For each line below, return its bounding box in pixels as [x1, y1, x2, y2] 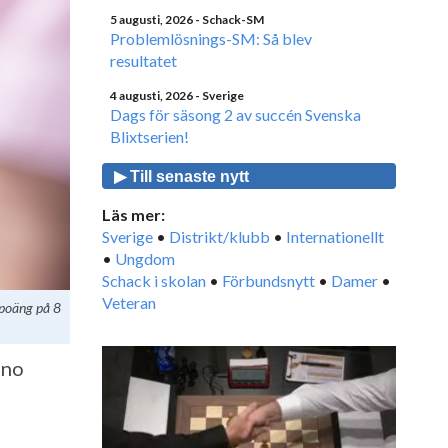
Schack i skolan [102, 271, 206, 290]
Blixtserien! [110, 127, 189, 146]
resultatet [110, 51, 177, 70]
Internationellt [286, 227, 384, 246]
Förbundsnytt [222, 271, 315, 290]
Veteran [102, 293, 156, 312]
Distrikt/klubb [169, 227, 270, 246]
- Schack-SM [195, 12, 264, 27]
